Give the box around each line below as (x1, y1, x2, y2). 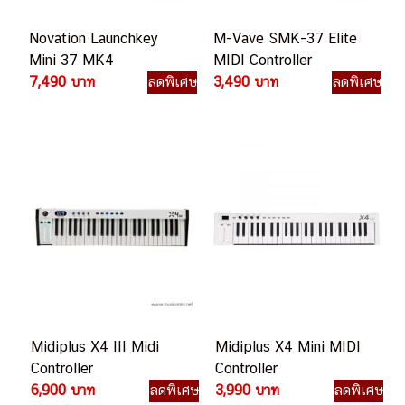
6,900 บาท (31, 381, 96, 400)
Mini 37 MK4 (29, 52, 115, 70)
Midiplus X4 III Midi (31, 338, 160, 356)
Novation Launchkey (29, 30, 159, 48)
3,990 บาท (214, 381, 279, 400)
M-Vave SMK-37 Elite (212, 30, 357, 48)
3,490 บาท (212, 73, 278, 91)
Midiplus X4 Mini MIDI (214, 338, 361, 356)
